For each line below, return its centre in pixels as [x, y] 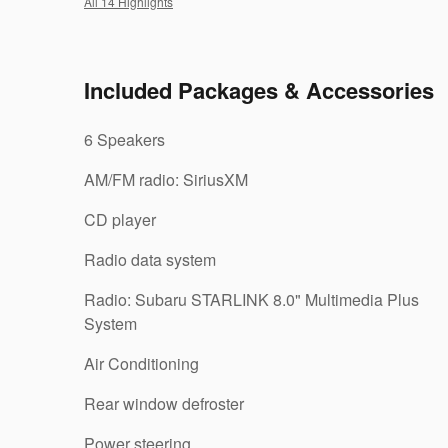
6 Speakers [124, 139]
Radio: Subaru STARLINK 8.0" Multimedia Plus [251, 299]
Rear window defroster [164, 403]
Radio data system [150, 259]
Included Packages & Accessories [259, 90]
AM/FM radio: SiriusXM [166, 179]
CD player [120, 219]
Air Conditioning [141, 363]
